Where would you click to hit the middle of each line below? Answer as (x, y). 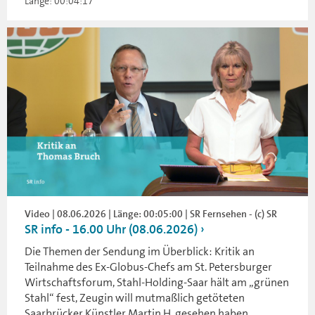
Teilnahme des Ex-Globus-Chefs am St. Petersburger (148, 267)
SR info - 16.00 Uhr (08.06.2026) (111, 230)
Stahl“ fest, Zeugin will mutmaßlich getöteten (135, 298)
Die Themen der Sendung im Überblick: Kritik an (140, 252)
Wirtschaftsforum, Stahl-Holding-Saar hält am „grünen (157, 283)
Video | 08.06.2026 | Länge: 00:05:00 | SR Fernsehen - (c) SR (151, 214)
